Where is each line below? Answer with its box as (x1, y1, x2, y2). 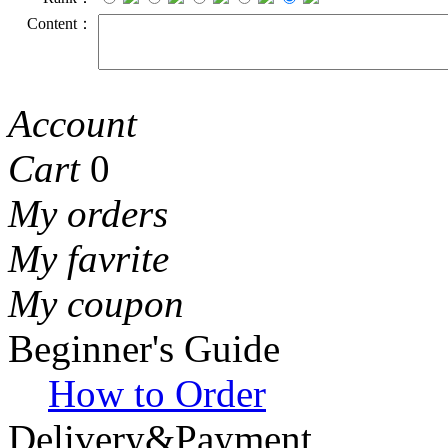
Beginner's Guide (8, 326, 280, 370)
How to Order (48, 371, 266, 415)
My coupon (8, 281, 184, 325)
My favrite (8, 236, 169, 280)
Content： (27, 14, 93, 32)
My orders (8, 191, 168, 235)
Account (8, 101, 137, 145)
